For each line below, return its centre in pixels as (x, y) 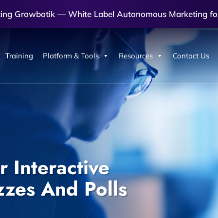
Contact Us (191, 56)
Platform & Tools (71, 56)
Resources (136, 56)
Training (19, 56)
